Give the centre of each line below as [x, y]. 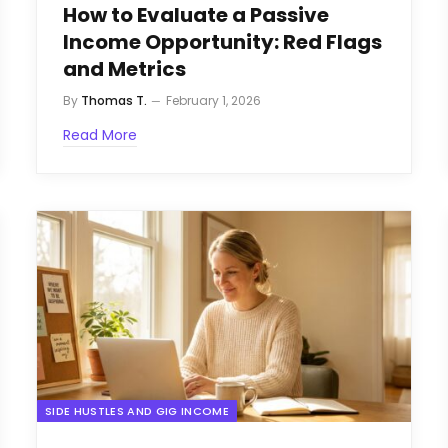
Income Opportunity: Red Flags [222, 42]
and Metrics [124, 69]
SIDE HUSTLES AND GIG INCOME [137, 410]
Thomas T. [114, 101]
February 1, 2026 [213, 101]
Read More [100, 135]
